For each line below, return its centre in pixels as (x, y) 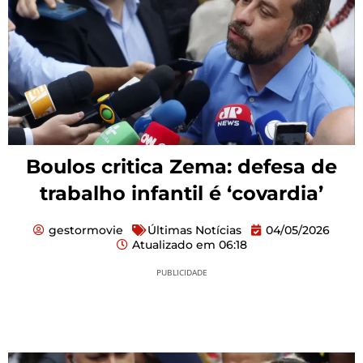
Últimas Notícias (194, 230)
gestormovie (86, 230)
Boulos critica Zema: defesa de (181, 166)
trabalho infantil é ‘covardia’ (181, 193)
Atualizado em (173, 244)
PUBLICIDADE (181, 272)
